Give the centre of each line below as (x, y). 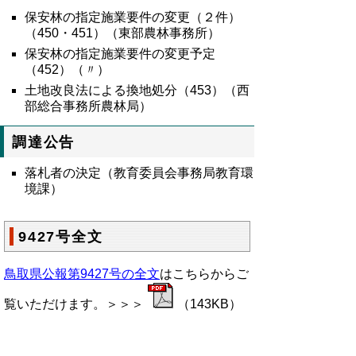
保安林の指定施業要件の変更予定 (120, 54)
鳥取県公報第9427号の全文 (82, 273)
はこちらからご (204, 273)
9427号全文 (61, 237)
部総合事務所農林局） (89, 106)
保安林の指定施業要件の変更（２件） (133, 17)
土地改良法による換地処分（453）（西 (137, 90)
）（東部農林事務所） (157, 33)
